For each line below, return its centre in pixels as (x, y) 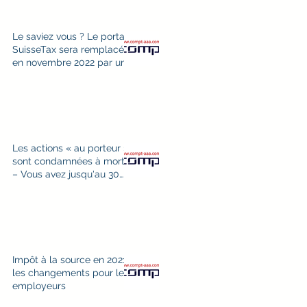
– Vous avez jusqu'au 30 (66, 174)
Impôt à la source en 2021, (71, 260)
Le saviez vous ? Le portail (71, 36)
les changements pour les (71, 273)
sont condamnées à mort (69, 161)
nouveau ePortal (49, 75)
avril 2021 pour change (63, 187)
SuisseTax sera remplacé (68, 49)
